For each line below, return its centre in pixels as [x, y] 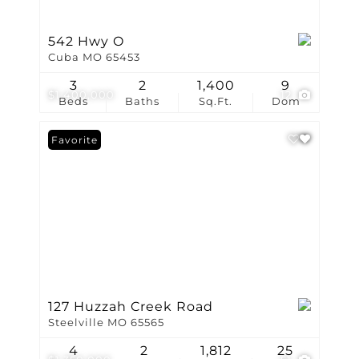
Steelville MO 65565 [106, 323]
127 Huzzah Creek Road [131, 307]
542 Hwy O [86, 41]
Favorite [75, 140]
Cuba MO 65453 [94, 57]
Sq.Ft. [216, 101]
